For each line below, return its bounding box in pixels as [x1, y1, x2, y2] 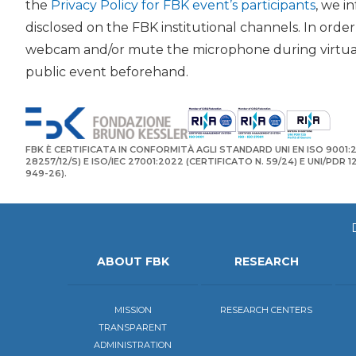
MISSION [114, 304, 152, 315]
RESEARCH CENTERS [220, 304, 313, 315]
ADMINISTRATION [94, 339, 172, 350]
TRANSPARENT [99, 321, 168, 333]
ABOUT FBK [96, 253, 169, 269]
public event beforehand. [25, 64, 188, 79]
